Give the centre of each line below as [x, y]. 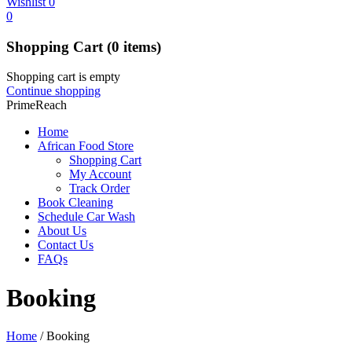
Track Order [99, 189]
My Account [100, 174]
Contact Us [66, 245]
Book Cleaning [75, 203]
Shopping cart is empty [63, 77]
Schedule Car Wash [86, 217]
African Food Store [86, 146]
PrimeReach [37, 105]
